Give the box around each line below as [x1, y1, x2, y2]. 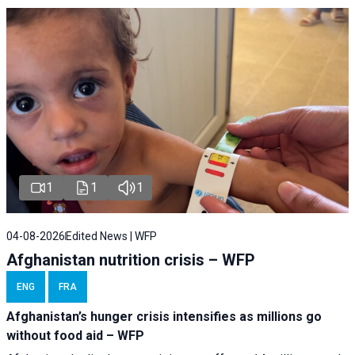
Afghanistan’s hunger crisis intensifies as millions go [6, 309, 322, 325]
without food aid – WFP [6, 328, 160, 344]
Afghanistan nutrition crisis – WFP [6, 250, 255, 270]
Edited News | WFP [66, 230, 157, 243]
